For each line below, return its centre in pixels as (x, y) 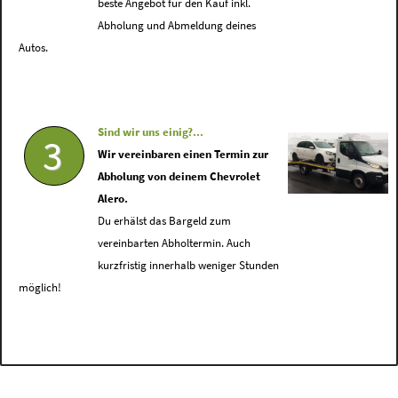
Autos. (33, 48)
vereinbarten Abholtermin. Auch (175, 243)
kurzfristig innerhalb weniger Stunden (189, 266)
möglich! (40, 288)
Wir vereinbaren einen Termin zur (183, 155)
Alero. (113, 199)
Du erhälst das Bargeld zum (165, 221)
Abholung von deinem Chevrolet (179, 177)
